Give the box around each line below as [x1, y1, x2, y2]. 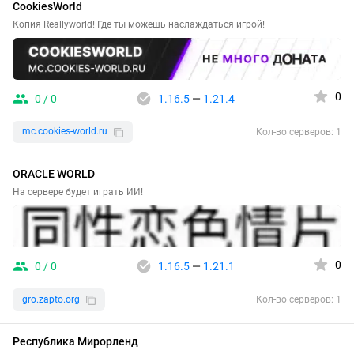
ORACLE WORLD [13, 167, 95, 180]
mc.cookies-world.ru [22, 126, 107, 137]
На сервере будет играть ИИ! [13, 186, 143, 198]
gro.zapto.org [22, 293, 80, 305]
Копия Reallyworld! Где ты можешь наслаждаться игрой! [13, 18, 265, 30]
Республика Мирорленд [13, 335, 138, 348]
